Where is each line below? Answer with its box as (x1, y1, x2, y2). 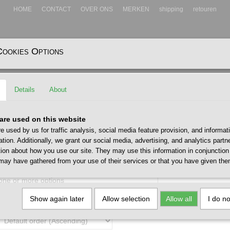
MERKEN (123, 6, 149, 13)
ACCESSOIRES (52, 59, 97, 66)
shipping (159, 6, 183, 13)
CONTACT (42, 6, 71, 13)
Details (14, 86, 35, 93)
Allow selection (102, 195, 150, 203)
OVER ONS (81, 6, 113, 13)
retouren (193, 6, 217, 13)
